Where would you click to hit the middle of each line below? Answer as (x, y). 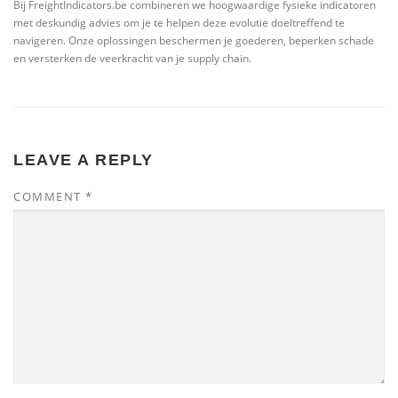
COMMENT (49, 196)
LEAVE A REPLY (84, 159)
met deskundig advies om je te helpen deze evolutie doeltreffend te (179, 23)
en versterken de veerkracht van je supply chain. (132, 59)
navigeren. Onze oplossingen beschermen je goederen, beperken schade (194, 41)
